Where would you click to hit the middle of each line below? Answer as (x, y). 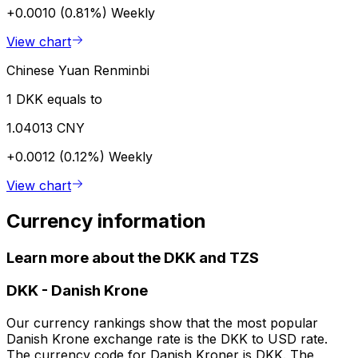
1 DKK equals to (54, 99)
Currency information (106, 221)
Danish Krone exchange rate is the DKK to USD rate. (167, 339)
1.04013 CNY (46, 127)
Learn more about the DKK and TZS (133, 257)
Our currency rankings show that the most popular (162, 323)
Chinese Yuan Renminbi (78, 70)
